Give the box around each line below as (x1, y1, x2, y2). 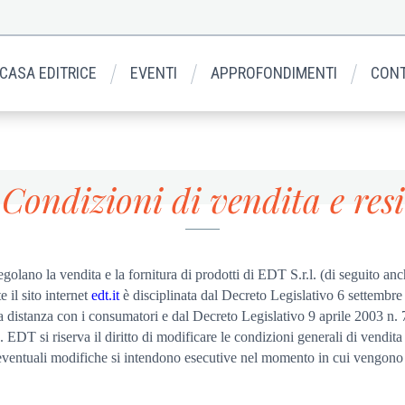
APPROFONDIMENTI (211, 62, 338, 82)
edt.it (91, 287, 119, 303)
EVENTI (130, 62, 178, 82)
